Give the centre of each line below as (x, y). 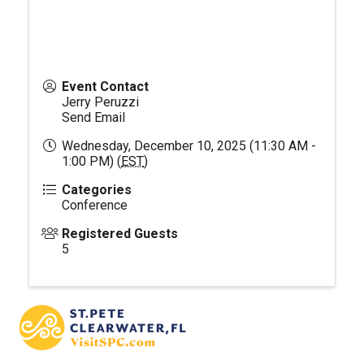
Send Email (93, 118)
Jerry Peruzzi (100, 102)
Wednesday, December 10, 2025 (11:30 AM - (189, 146)
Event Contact (105, 87)
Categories (97, 190)
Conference (95, 206)
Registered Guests (120, 234)
